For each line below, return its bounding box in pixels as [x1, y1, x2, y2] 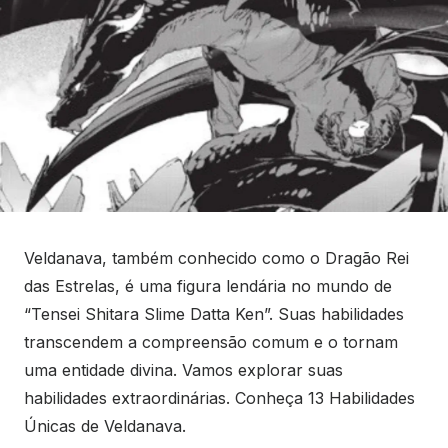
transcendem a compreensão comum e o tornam [24, 332, 398, 353]
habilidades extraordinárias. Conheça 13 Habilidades [24, 388, 415, 409]
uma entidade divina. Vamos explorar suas [24, 360, 343, 381]
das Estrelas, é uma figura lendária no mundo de [24, 276, 392, 297]
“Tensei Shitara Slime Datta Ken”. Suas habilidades [24, 304, 404, 325]
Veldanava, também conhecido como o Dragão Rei [24, 248, 409, 269]
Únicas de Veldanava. [24, 416, 186, 437]
